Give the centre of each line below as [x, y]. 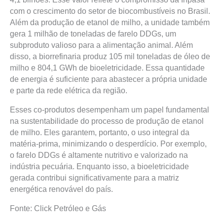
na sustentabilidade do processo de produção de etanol [107, 121]
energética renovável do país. [61, 189]
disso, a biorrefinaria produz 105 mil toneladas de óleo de [110, 56]
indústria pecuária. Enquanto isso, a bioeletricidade [99, 166]
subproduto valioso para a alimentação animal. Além [101, 45]
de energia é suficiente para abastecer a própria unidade [109, 79]
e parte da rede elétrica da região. [69, 91]
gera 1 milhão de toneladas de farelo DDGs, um [93, 34]
